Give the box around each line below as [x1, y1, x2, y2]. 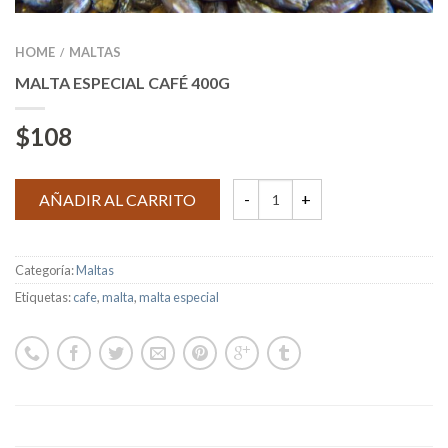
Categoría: [15, 261, 76, 278]
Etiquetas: [15, 288, 73, 305]
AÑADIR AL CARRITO [39, 189, 196, 209]
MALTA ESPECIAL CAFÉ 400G [15, 72, 230, 92]
